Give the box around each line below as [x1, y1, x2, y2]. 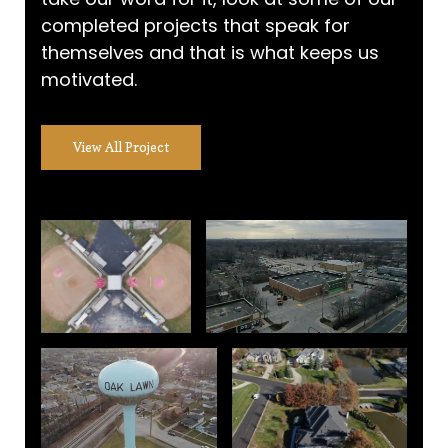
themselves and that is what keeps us [41, 39, 379, 65]
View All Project [73, 138, 169, 155]
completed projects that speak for [41, 12, 350, 38]
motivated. [41, 66, 137, 92]
